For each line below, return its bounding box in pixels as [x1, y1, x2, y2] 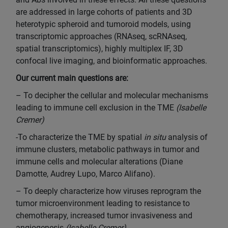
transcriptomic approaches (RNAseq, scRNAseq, [16, 32, 187, 41]
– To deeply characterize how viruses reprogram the [16, 186, 201, 196]
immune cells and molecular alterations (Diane [16, 157, 183, 166]
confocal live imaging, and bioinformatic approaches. [16, 56, 207, 66]
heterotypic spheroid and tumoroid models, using [16, 19, 191, 29]
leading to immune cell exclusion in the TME [16, 103, 176, 112]
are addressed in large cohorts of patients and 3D [16, 7, 192, 17]
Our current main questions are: [16, 73, 128, 83]
